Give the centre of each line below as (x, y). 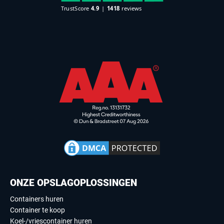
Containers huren (37, 199)
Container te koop (37, 210)
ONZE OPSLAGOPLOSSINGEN (73, 183)
